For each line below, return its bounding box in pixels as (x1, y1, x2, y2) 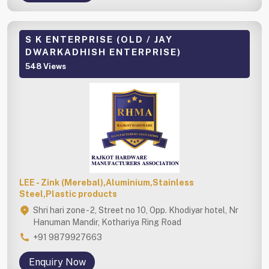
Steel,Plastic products (19, 189, 117, 199)
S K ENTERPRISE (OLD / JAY (25, 34, 173, 44)
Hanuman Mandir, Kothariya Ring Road (33, 217, 181, 227)
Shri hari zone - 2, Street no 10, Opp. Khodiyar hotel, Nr (33, 205, 238, 215)
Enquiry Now (28, 256, 86, 268)
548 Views (25, 61, 66, 71)
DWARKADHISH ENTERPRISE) (25, 46, 181, 57)
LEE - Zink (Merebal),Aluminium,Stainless (19, 177, 194, 187)
